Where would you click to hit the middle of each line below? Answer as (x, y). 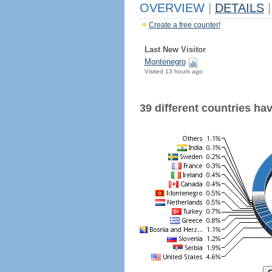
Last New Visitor (175, 49)
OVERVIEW (174, 8)
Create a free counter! (184, 25)
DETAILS (239, 8)
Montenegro (165, 62)
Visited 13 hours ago (173, 71)
